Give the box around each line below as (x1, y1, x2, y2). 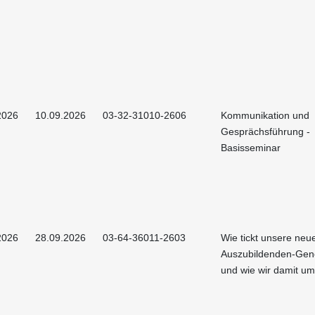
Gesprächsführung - (221, 125, 310, 137)
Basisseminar (221, 141, 281, 153)
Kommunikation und (221, 109, 309, 121)
